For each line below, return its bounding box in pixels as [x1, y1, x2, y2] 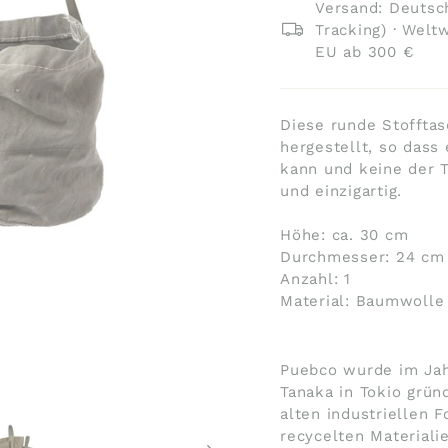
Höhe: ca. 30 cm [280, 225, 409, 244]
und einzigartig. [280, 181, 402, 200]
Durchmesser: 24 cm [280, 247, 445, 266]
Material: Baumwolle [280, 291, 445, 310]
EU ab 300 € [315, 42, 415, 61]
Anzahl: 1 [280, 269, 351, 288]
